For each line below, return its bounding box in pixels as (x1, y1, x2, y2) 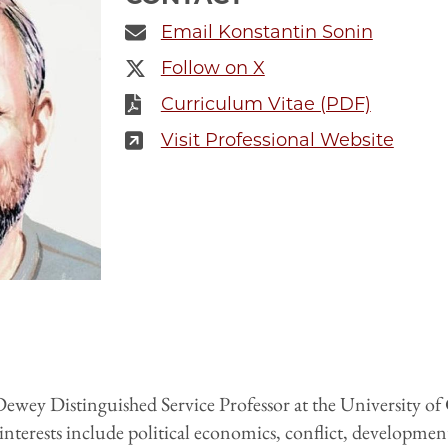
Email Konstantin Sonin (160, 21, 373, 44)
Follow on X (160, 57, 265, 80)
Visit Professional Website (160, 129, 394, 152)
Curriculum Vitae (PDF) (160, 93, 371, 116)
